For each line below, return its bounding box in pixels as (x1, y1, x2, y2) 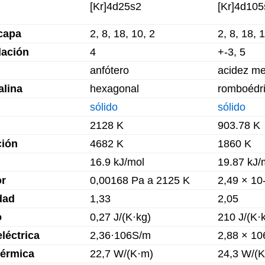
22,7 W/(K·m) (90, 248, 153, 260)
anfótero (90, 64, 129, 76)
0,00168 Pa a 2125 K (90, 174, 190, 186)
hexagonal (90, 83, 139, 95)
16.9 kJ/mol (90, 156, 144, 168)
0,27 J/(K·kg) (90, 211, 151, 223)
